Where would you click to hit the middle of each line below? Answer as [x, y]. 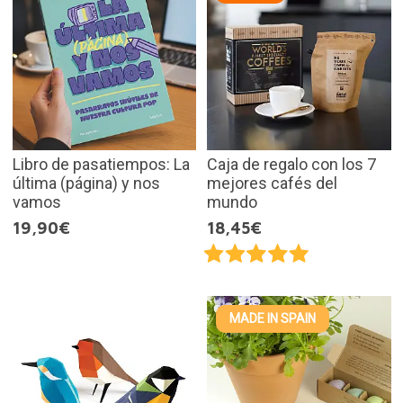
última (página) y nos [86, 183]
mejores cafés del [272, 183]
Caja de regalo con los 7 [291, 164]
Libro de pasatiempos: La [101, 164]
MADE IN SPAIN [273, 319]
